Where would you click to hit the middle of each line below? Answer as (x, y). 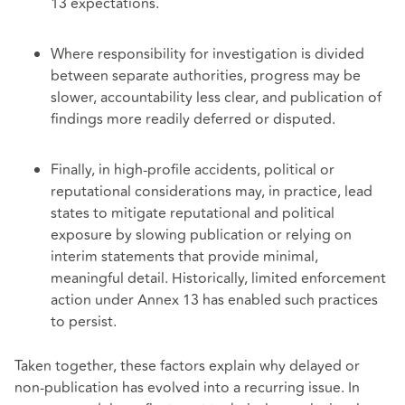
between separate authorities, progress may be (206, 75)
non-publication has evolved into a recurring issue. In (187, 388)
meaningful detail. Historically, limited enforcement (218, 278)
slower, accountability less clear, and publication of (216, 97)
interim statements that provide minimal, (184, 256)
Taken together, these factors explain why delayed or (187, 367)
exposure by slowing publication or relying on (201, 235)
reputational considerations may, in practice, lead (212, 191)
